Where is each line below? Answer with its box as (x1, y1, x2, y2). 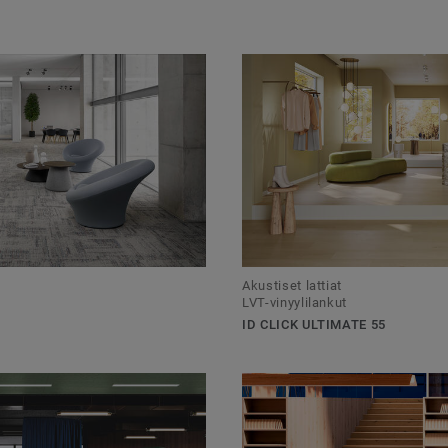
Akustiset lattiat (242, 277, 343, 293)
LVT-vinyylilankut (242, 294, 348, 310)
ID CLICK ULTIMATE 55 (242, 316, 386, 332)
